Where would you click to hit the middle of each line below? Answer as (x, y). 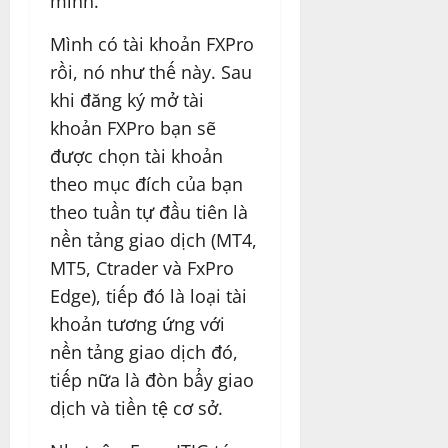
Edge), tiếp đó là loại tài (148, 295)
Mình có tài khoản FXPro (152, 43)
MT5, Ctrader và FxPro (142, 267)
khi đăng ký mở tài (127, 99)
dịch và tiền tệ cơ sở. (136, 407)
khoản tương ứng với (137, 323)
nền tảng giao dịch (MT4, (153, 239)
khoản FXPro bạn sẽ (133, 127)
